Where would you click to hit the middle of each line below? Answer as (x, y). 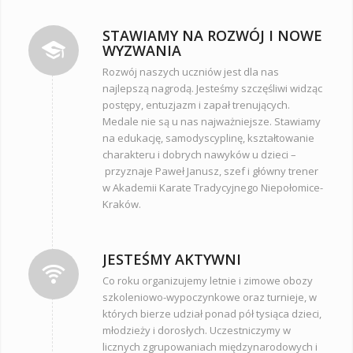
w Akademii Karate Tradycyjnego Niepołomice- (212, 188)
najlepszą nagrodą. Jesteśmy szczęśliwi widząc (212, 89)
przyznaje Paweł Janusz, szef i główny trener (210, 171)
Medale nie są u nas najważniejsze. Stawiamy (211, 122)
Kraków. (121, 204)
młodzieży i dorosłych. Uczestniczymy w (196, 330)
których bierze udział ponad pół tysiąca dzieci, (212, 313)
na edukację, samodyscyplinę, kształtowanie (208, 138)
